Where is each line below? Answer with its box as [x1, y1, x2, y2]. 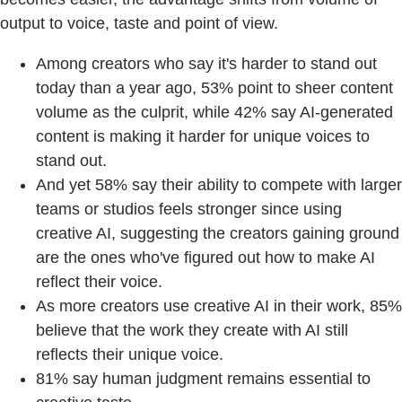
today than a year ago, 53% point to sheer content [36, 78, 393, 97]
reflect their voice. [36, 272, 162, 291]
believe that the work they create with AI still [36, 320, 348, 339]
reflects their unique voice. [36, 345, 223, 363]
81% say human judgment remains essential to [36, 369, 371, 388]
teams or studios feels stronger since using [36, 199, 342, 218]
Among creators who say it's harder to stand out [36, 54, 377, 73]
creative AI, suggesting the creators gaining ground [36, 223, 399, 242]
